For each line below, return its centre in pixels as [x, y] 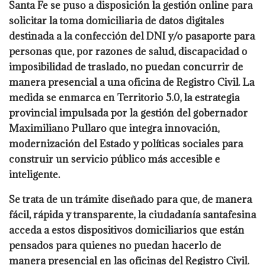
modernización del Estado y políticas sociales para [126, 144]
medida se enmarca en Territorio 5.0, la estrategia [124, 98]
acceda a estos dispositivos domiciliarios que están [127, 230]
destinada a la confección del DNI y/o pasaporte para [132, 36]
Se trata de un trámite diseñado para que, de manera [130, 200]
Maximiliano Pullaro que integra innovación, [114, 129]
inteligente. [34, 175]
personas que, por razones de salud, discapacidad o [128, 52]
